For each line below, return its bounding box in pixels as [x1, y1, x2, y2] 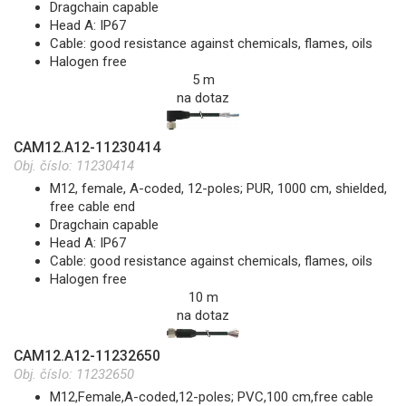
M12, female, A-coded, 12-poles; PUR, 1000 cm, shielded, [50, 180, 387, 198]
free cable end [50, 198, 135, 216]
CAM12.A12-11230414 [14, 139, 160, 157]
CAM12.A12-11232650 [14, 347, 160, 365]
